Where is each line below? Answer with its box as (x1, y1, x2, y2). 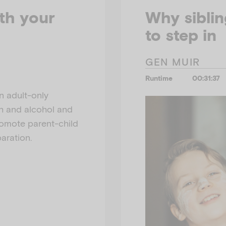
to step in (145, 26, 216, 45)
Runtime (145, 74, 173, 83)
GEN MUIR (145, 56, 200, 68)
